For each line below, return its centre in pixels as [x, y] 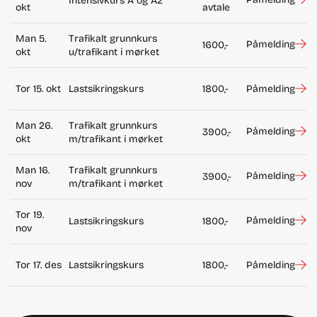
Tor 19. [29, 214]
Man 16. [32, 170]
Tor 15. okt [38, 88]
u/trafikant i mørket [114, 52]
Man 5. [30, 38]
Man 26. [34, 125]
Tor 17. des [38, 265]
